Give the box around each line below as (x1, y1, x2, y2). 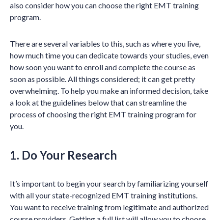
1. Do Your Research (10, 148, 117, 162)
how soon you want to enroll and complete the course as (10, 62, 195, 72)
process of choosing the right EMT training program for (10, 110, 196, 119)
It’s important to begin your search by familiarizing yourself (10, 179, 208, 188)
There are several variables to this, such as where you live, (10, 39, 200, 48)
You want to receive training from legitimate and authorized (10, 202, 209, 212)
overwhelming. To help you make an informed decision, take (10, 86, 208, 95)
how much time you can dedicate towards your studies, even (10, 51, 209, 60)
